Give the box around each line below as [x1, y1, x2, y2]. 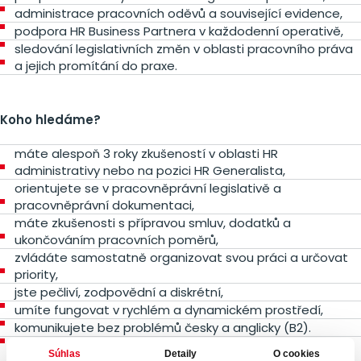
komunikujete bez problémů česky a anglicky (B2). [15, 319, 311, 336]
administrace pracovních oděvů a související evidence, [15, 5, 342, 22]
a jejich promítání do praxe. [15, 57, 177, 74]
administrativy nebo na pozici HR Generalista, [15, 162, 285, 179]
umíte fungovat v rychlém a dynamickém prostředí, [15, 301, 323, 318]
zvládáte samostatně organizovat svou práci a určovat [15, 249, 348, 266]
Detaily [164, 347, 197, 359]
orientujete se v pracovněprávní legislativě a [15, 180, 281, 197]
